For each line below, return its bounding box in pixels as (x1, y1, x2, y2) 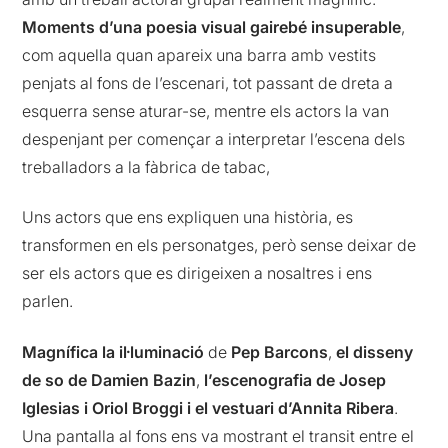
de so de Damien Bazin (22, 369, 197, 390)
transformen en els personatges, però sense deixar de (22, 235, 417, 256)
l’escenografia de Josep (204, 369, 387, 390)
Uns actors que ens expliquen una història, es (22, 207, 354, 228)
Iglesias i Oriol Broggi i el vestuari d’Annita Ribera (22, 397, 395, 418)
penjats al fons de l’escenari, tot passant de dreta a (22, 73, 394, 94)
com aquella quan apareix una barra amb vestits (22, 45, 377, 66)
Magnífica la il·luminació (22, 341, 205, 362)
